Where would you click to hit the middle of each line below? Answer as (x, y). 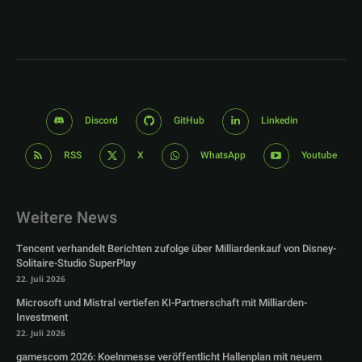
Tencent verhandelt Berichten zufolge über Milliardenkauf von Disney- (176, 249)
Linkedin (279, 121)
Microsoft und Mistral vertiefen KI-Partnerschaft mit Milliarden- (162, 303)
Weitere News (67, 218)
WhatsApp (223, 155)
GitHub (189, 121)
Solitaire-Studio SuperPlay (76, 263)
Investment (42, 318)
